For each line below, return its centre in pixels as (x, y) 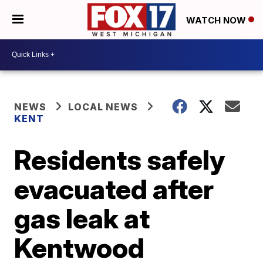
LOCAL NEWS (103, 107)
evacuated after (114, 189)
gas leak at (82, 218)
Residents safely (120, 159)
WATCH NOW (217, 20)
